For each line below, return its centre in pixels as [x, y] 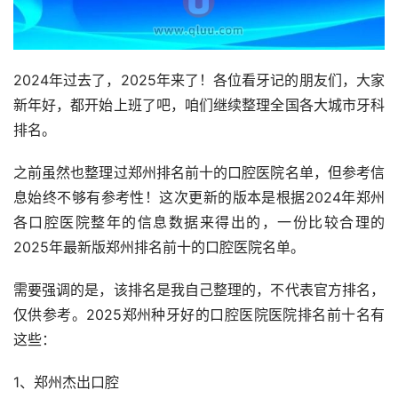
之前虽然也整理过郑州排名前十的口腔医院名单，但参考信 [199, 172]
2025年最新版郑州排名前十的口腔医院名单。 [159, 247]
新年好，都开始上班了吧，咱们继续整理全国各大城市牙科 [199, 104]
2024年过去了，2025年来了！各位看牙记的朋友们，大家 [199, 80]
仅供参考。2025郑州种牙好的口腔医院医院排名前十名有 [199, 314]
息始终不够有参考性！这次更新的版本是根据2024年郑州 [199, 197]
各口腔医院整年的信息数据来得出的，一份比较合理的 [199, 222]
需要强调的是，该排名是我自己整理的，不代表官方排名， [199, 289]
